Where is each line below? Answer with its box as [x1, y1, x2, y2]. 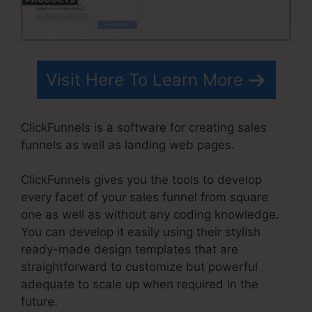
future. [21, 295, 58, 309]
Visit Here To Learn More [45, 70, 243, 91]
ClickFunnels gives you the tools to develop [21, 173, 262, 187]
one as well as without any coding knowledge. [21, 208, 279, 222]
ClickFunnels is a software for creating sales [21, 120, 267, 134]
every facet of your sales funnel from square [21, 190, 268, 205]
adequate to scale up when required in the [21, 277, 258, 292]
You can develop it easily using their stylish [21, 225, 260, 240]
